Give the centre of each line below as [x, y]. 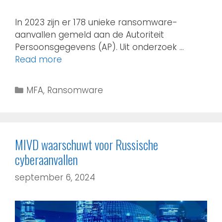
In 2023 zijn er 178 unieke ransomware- [96, 23]
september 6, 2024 [55, 177]
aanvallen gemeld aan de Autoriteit [89, 35]
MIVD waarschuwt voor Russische [86, 145]
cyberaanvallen [46, 160]
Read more [38, 60]
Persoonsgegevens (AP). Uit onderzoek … [99, 47]
